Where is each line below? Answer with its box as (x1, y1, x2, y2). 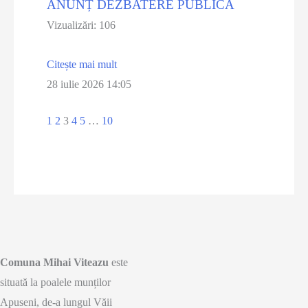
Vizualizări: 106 (47, 19, 116, 32)
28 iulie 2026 (47, 78, 107, 91)
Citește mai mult (47, 58, 118, 71)
